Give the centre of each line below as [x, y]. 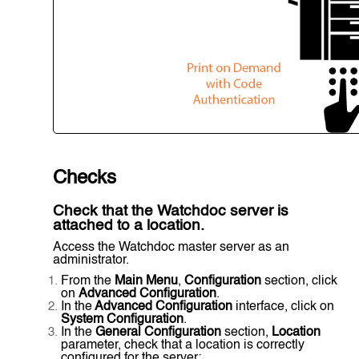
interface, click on [285, 307]
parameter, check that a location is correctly [183, 346]
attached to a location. [129, 226]
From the [88, 282]
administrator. [91, 261]
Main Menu [146, 282]
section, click [301, 282]
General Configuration [157, 333]
